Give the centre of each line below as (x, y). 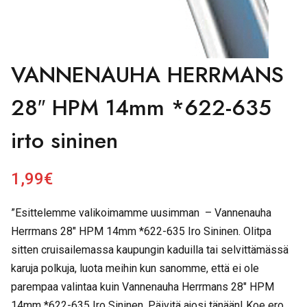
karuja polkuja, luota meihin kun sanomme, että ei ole (135, 268)
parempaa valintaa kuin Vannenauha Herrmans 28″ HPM (143, 287)
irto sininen (64, 140)
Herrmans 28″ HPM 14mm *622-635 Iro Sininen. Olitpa (141, 231)
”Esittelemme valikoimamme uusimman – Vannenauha (141, 213)
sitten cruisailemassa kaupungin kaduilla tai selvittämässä (150, 250)
